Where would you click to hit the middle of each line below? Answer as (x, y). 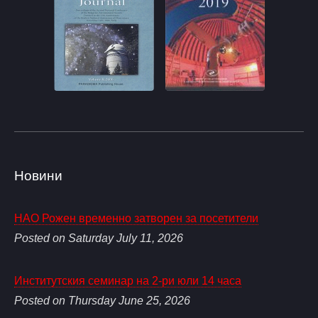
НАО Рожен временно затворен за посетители (136, 219)
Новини (38, 176)
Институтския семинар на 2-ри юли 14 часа (128, 281)
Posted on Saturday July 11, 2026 (99, 238)
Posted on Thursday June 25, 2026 (102, 301)
